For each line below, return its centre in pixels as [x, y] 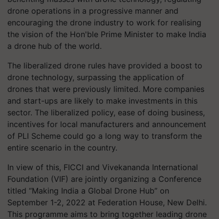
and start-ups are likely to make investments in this [102, 100]
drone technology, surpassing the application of [96, 77]
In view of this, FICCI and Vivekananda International [103, 167]
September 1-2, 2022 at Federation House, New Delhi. [107, 202]
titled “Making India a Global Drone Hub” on [88, 190]
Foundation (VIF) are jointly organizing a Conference [104, 179]
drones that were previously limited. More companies [106, 89]
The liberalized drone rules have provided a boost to [105, 65]
